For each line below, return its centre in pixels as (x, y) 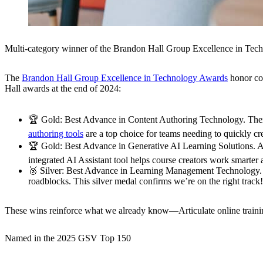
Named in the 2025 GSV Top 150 (68, 238)
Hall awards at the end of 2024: (63, 88)
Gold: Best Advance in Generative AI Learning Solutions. (148, 146)
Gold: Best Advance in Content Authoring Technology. (143, 119)
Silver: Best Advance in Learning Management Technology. (151, 170)
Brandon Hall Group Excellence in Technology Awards (125, 77)
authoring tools (56, 133)
